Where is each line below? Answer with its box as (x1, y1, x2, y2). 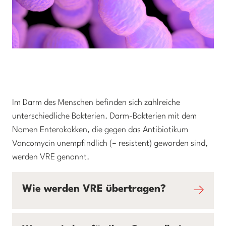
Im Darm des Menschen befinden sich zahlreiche (12, 98, 180, 107)
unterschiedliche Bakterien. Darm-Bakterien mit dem (12, 112, 197, 121)
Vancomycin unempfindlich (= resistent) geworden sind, (12, 139, 208, 148)
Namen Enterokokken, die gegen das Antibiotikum (12, 126, 188, 134)
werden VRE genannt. (12, 153, 90, 161)
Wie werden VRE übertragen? (22, 184, 166, 194)
